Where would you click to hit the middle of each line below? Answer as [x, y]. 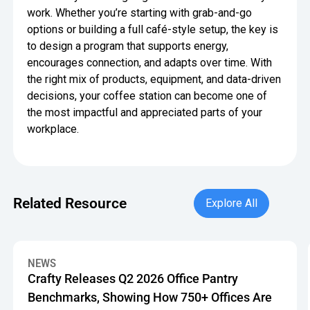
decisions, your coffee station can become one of [147, 96]
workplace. [53, 129]
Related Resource [70, 203]
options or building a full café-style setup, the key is [153, 30]
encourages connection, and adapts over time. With [150, 63]
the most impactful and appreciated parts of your [145, 113]
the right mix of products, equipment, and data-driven [154, 80]
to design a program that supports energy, [128, 46]
